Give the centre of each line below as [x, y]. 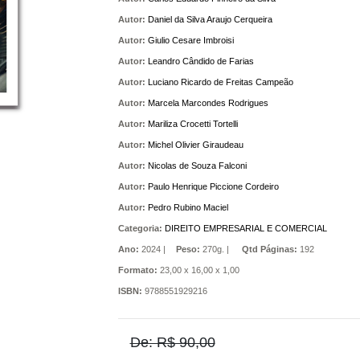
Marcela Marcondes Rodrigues [208, 103]
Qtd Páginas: [270, 249]
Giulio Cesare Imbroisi [190, 40]
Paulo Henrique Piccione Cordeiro [213, 186]
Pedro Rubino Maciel [188, 207]
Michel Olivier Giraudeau [195, 145]
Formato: [137, 270]
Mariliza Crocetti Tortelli [192, 124]
